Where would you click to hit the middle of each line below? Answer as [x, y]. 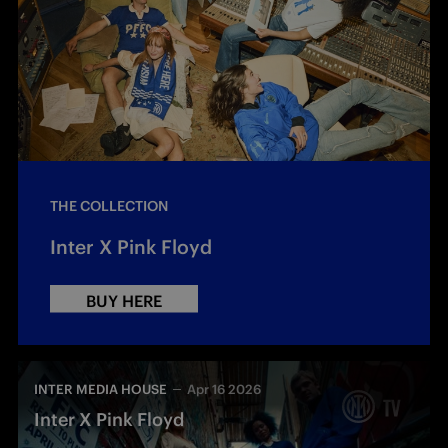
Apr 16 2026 [224, 389]
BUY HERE [124, 300]
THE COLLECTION [109, 205]
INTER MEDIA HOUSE [101, 389]
